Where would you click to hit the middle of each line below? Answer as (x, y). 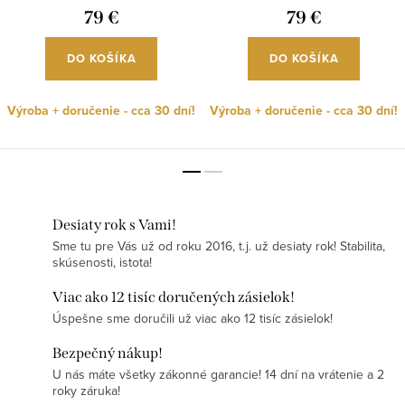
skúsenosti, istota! (102, 262)
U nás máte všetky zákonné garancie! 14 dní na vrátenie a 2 (218, 374)
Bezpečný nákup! (108, 353)
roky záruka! (86, 390)
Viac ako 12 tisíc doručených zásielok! (174, 297)
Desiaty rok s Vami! (114, 224)
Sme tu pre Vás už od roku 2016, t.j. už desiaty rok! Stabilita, (219, 245)
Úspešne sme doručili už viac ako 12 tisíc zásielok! (193, 318)
